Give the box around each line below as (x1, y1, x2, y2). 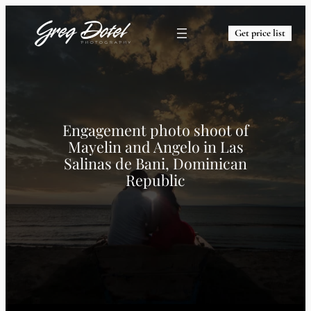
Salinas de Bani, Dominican (64, 153, 247, 173)
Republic (126, 170, 185, 190)
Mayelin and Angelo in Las (67, 137, 244, 156)
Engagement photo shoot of (62, 120, 249, 140)
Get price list (235, 26, 286, 39)
